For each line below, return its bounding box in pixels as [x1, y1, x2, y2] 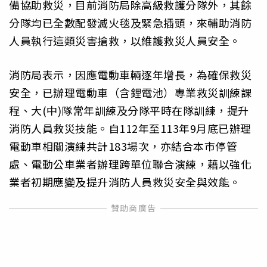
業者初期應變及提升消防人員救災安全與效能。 [9, 173, 241, 190]
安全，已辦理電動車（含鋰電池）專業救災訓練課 [9, 84, 252, 100]
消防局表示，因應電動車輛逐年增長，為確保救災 [9, 66, 252, 82]
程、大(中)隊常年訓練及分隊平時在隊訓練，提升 [9, 102, 249, 118]
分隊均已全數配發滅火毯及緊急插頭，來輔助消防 [9, 15, 252, 31]
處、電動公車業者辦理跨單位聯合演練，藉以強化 [9, 156, 252, 172]
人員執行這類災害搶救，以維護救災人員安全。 [9, 33, 241, 49]
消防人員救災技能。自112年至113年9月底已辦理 [9, 120, 252, 136]
